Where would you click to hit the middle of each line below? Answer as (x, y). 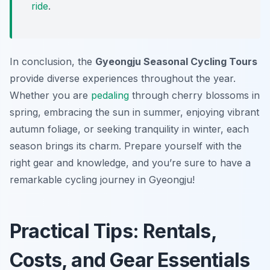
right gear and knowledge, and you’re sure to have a (130, 163)
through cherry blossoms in (194, 96)
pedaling (110, 96)
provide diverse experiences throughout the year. (123, 79)
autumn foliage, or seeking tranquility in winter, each (129, 129)
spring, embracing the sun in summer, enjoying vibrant (134, 112)
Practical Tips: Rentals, (113, 231)
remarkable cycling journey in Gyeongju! (102, 180)
